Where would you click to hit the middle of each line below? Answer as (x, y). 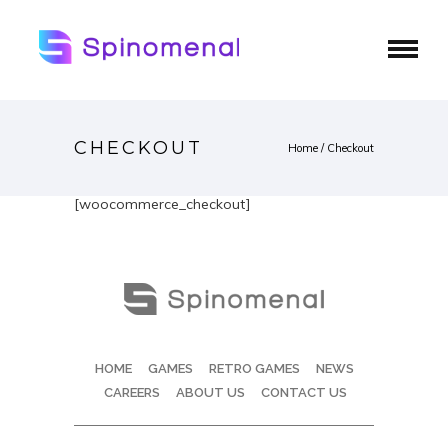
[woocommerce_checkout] (162, 204)
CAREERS (132, 392)
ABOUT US (210, 392)
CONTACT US (304, 392)
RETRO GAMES (254, 368)
